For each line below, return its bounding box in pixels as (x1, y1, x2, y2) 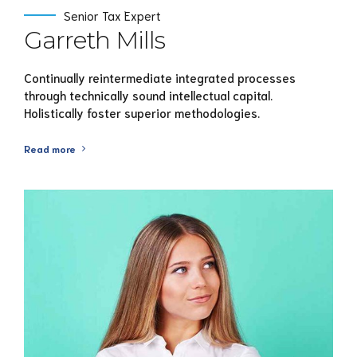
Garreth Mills (24, 25, 166, 56)
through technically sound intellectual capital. (24, 86, 273, 103)
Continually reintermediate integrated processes (24, 69, 296, 85)
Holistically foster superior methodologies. (24, 104, 260, 120)
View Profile (146, 337, 202, 351)
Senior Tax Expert (64, 7, 161, 24)
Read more (24, 141, 76, 155)
